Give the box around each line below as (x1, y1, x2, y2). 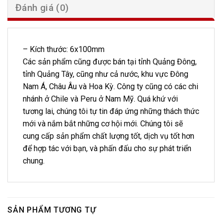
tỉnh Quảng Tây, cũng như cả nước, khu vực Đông (23, 69, 188, 79)
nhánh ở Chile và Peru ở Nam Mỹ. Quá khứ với (23, 94, 178, 104)
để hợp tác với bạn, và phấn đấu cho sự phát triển (23, 143, 191, 153)
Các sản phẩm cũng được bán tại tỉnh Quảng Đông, (23, 56, 197, 66)
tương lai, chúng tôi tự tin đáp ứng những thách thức (23, 106, 199, 116)
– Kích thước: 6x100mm (23, 44, 105, 54)
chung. (23, 156, 45, 166)
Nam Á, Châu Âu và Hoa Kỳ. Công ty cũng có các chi (23, 81, 198, 91)
